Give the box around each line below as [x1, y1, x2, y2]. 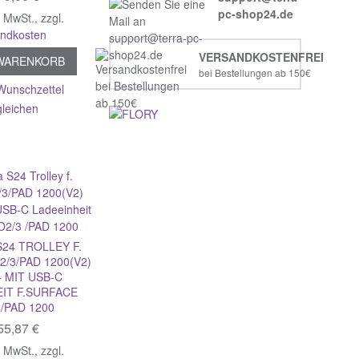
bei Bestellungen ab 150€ [198, 65, 311, 79]
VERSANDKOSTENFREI [198, 48, 324, 65]
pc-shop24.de [218, 6, 293, 22]
